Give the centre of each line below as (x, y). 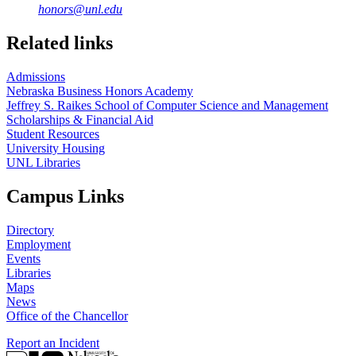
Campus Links (65, 196)
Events (23, 258)
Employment (39, 244)
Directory (30, 230)
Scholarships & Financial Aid (80, 120)
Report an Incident (53, 342)
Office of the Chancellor (67, 315)
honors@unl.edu (80, 10)
